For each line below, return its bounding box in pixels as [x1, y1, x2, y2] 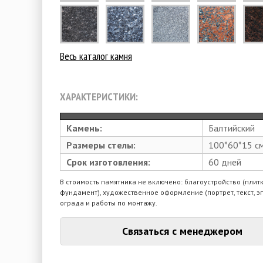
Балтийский [208, 122, 255, 134]
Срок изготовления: [66, 156, 150, 168]
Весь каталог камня [60, 49, 132, 63]
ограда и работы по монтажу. [60, 198, 157, 207]
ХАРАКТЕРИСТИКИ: [60, 89, 138, 103]
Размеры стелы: [66, 139, 136, 151]
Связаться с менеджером [122, 224, 242, 238]
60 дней [208, 156, 241, 168]
